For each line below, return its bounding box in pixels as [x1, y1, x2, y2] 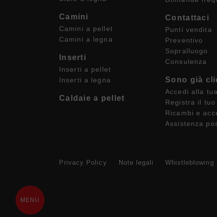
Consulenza [165, 58, 207, 65]
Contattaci [165, 14, 209, 22]
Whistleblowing [165, 158, 214, 166]
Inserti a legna [59, 76, 111, 84]
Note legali [118, 158, 154, 166]
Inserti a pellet [59, 65, 111, 73]
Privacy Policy [59, 158, 107, 166]
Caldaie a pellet [59, 94, 125, 102]
